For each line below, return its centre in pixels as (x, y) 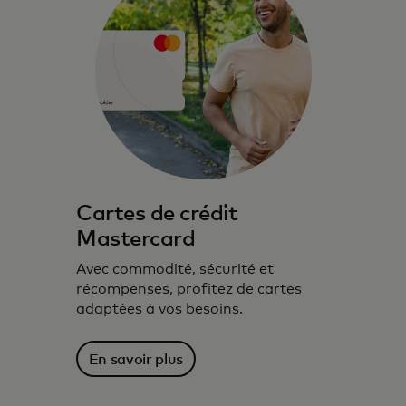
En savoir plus (136, 359)
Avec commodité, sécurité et (175, 269)
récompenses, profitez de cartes (189, 289)
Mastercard (136, 239)
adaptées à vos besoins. (159, 309)
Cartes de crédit (157, 214)
